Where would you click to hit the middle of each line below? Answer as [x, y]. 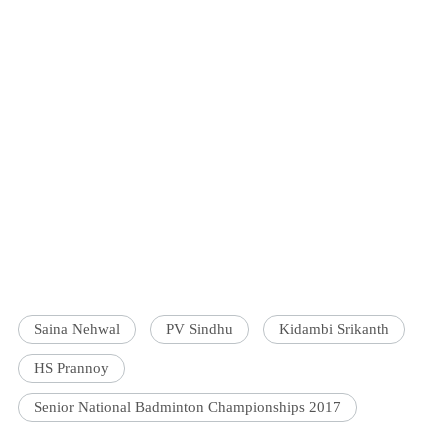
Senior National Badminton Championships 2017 [188, 407]
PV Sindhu [200, 329]
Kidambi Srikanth [334, 329]
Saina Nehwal [77, 329]
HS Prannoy [72, 368]
